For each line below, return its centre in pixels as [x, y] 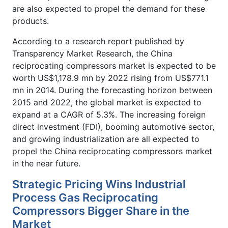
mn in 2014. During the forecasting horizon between [112, 90]
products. [32, 21]
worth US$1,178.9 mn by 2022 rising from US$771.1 [110, 78]
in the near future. [48, 163]
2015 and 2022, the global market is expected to [107, 102]
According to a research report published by [98, 41]
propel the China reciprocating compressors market [112, 151]
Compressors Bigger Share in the [101, 210]
